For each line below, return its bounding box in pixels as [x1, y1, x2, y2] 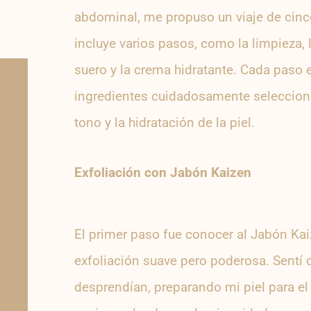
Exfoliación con [74, 164, 170, 180]
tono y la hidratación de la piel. [74, 115, 255, 131]
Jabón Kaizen [169, 164, 251, 180]
